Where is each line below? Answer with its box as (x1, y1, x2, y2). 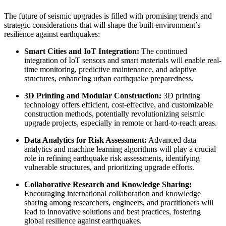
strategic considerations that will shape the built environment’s (4, 21, 200, 30)
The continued (139, 47, 187, 56)
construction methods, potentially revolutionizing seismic (24, 109, 204, 119)
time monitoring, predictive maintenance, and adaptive (24, 65, 196, 74)
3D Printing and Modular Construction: (24, 91, 161, 100)
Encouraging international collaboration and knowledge (24, 189, 201, 198)
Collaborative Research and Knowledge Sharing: (24, 180, 192, 189)
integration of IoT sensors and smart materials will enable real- (24, 56, 221, 65)
